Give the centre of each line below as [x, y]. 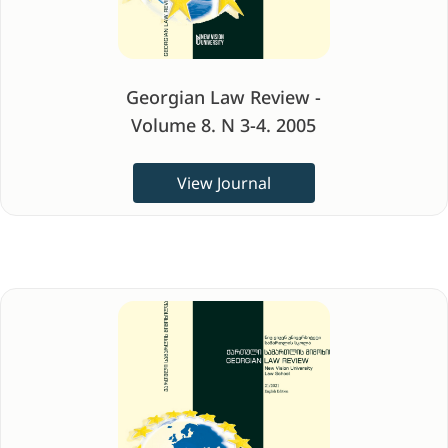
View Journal [223, 183]
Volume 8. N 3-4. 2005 [224, 125]
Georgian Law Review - [224, 97]
